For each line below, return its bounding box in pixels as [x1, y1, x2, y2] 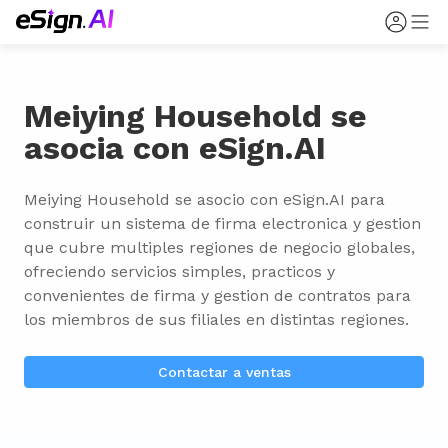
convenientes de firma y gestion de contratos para [24, 286, 411, 305]
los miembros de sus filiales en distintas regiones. [24, 310, 409, 329]
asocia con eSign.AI [24, 129, 326, 167]
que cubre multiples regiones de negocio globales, [24, 238, 415, 257]
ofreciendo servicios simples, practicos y [24, 262, 335, 281]
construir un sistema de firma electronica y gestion [24, 214, 421, 233]
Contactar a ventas [157, 364, 291, 380]
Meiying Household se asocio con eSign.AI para [24, 190, 385, 209]
